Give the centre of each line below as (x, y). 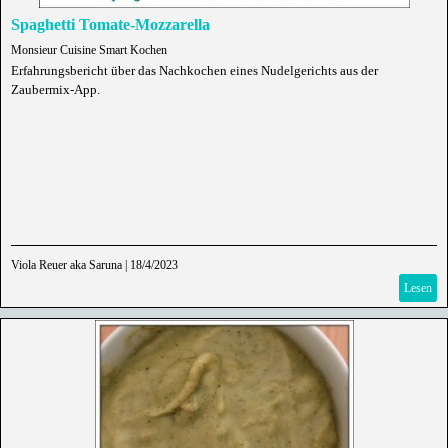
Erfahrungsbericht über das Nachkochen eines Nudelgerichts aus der (194, 70)
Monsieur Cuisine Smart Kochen (89, 50)
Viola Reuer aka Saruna (66, 265)
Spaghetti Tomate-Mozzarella (110, 24)
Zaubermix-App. (55, 89)
